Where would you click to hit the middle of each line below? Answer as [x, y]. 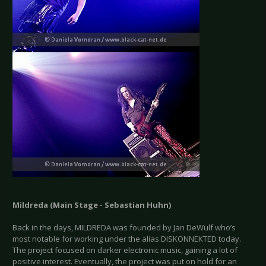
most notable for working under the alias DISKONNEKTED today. [127, 239]
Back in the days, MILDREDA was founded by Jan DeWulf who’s [124, 228]
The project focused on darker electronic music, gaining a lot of [125, 250]
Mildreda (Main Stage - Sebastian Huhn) [92, 205]
